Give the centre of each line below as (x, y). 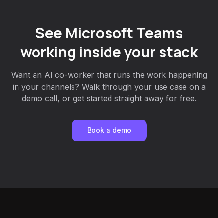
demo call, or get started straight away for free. (109, 98)
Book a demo (109, 130)
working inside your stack (109, 52)
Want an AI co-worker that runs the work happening (109, 75)
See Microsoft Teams (109, 33)
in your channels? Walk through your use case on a (109, 87)
